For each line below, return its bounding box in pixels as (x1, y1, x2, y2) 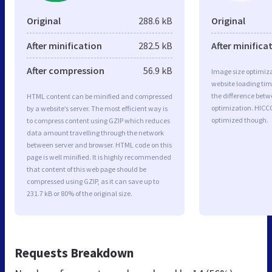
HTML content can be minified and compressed (27, 91, 172, 101)
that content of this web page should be (27, 164, 146, 174)
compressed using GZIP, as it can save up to (27, 176, 159, 186)
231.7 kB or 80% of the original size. (27, 188, 132, 198)
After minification (27, 39, 102, 52)
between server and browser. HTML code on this (27, 140, 172, 149)
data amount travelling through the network (27, 127, 164, 137)
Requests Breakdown (15, 244, 134, 261)
